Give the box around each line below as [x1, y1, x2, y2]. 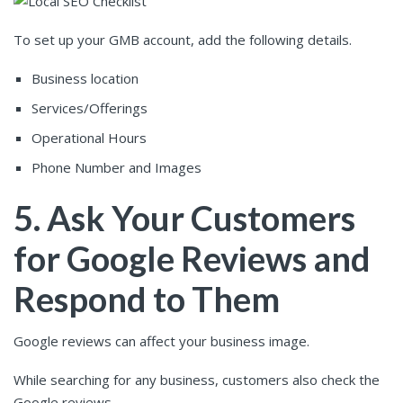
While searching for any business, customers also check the [13, 371, 380, 390]
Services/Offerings [31, 98, 148, 117]
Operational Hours [31, 128, 147, 147]
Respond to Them [13, 277, 286, 319]
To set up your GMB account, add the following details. [13, 30, 352, 49]
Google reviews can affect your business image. [13, 332, 313, 351]
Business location [31, 68, 139, 87]
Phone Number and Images [31, 157, 201, 176]
